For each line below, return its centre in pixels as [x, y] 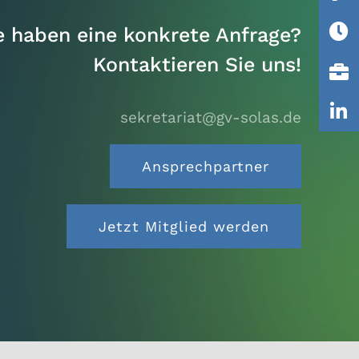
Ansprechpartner [206, 167]
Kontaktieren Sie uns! [198, 65]
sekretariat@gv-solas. [202, 118]
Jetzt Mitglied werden [184, 227]
